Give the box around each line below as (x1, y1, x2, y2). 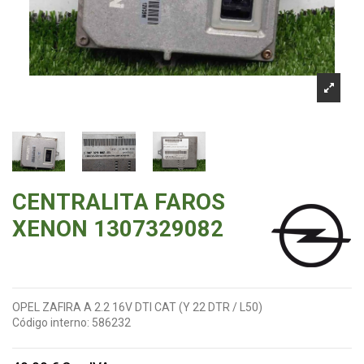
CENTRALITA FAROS (12, 188, 225, 215)
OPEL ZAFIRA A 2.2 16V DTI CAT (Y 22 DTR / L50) (12, 301, 262, 314)
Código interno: (12, 316, 89, 329)
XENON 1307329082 (12, 215, 223, 242)
